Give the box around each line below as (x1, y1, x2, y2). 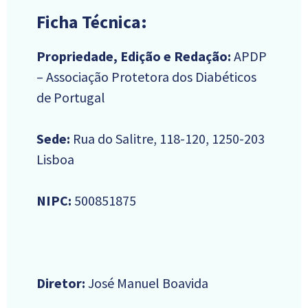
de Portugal (36, 89, 105, 107)
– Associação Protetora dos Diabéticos (36, 68, 256, 86)
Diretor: (36, 274, 85, 292)
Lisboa (36, 151, 74, 168)
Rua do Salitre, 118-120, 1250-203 (70, 130, 265, 148)
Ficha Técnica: (36, 10, 147, 34)
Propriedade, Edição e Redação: (36, 47, 234, 65)
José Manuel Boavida (85, 274, 208, 292)
